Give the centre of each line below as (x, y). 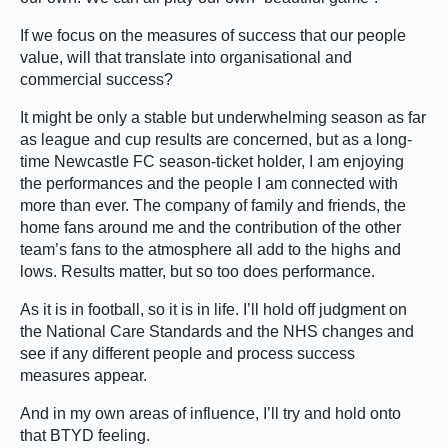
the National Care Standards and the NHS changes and (217, 331)
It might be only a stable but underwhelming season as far (223, 117)
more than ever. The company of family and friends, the (213, 205)
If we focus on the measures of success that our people (213, 35)
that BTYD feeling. (85, 435)
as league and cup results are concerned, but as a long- (216, 139)
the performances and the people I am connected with (209, 183)
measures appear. (83, 375)
